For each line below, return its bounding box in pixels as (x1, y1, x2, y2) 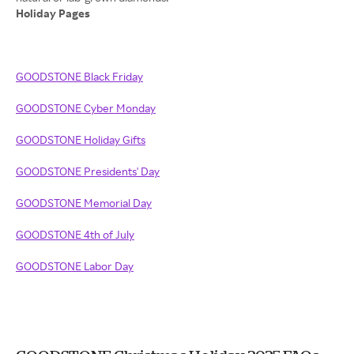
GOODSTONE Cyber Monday (16, 101, 156, 115)
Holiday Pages (16, 6, 92, 20)
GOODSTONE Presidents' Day (16, 164, 160, 178)
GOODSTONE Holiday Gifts (16, 133, 145, 146)
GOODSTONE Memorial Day (16, 196, 152, 209)
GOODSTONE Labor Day (16, 259, 134, 273)
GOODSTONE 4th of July (16, 228, 134, 241)
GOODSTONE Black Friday (16, 70, 143, 83)
